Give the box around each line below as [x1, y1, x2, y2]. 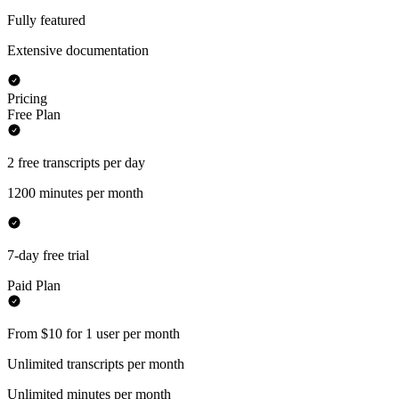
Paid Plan [7, 278, 61, 294]
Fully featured [7, 12, 85, 28]
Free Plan [7, 107, 61, 123]
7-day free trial [7, 248, 89, 264]
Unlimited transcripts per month [7, 356, 184, 372]
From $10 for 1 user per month [7, 326, 180, 342]
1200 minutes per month [7, 185, 143, 201]
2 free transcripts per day [7, 155, 145, 171]
